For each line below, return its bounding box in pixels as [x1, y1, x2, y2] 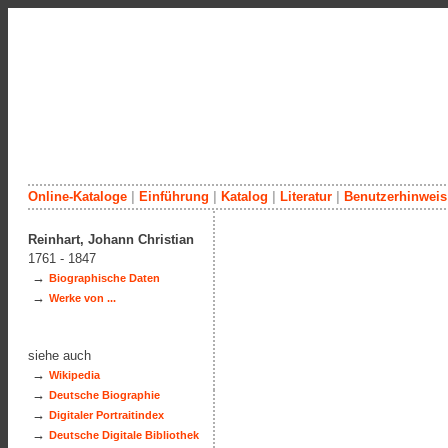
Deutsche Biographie [49, 389, 160, 401]
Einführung [139, 189, 209, 204]
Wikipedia [49, 369, 100, 381]
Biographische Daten [49, 272, 160, 284]
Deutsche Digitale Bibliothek [49, 429, 199, 441]
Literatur [280, 189, 332, 204]
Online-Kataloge [28, 189, 127, 204]
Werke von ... [49, 292, 116, 304]
